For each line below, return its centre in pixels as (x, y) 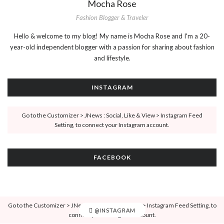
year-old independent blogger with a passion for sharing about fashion (112, 47)
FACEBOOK (112, 157)
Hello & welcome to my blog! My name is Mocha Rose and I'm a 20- (112, 36)
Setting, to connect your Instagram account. (112, 125)
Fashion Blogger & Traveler (112, 18)
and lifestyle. (112, 58)
